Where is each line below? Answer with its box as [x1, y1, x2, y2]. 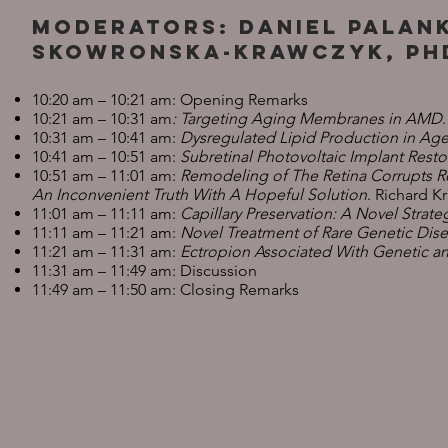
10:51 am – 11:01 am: [32, 166, 180, 185]
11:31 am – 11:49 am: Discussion [32, 261, 257, 280]
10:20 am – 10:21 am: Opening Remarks [32, 90, 308, 109]
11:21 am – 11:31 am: [32, 242, 180, 261]
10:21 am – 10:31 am [32, 109, 172, 128]
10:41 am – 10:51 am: [32, 147, 180, 166]
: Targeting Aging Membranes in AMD [172, 109, 442, 128]
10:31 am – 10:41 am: [32, 128, 180, 147]
